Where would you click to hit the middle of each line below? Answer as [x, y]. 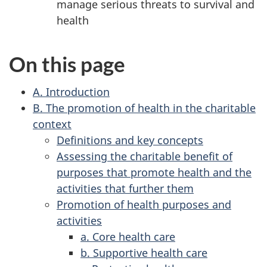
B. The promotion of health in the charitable [144, 108]
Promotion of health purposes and [144, 204]
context [52, 124]
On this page [67, 64]
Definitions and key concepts [130, 140]
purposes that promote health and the [154, 172]
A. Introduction [71, 91]
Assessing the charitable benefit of [145, 156]
